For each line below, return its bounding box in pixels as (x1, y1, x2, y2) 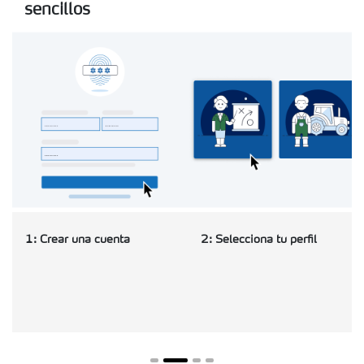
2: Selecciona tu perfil (201, 234, 317, 246)
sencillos (24, 2, 90, 19)
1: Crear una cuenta (25, 234, 130, 246)
